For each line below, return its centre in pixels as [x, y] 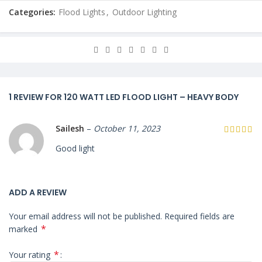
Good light [75, 149]
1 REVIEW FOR [36, 97]
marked [24, 229]
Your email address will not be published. [85, 216]
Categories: [33, 12]
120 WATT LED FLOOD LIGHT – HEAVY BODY [151, 97]
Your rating [31, 254]
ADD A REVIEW [38, 193]
